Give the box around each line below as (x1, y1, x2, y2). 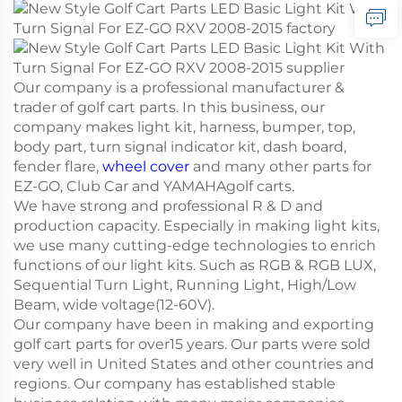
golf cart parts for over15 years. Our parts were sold (13, 335, 371, 353)
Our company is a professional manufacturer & (13, 78, 345, 96)
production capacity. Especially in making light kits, (13, 216, 380, 234)
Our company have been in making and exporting (13, 315, 374, 333)
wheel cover (102, 157, 189, 175)
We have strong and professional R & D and (13, 197, 323, 214)
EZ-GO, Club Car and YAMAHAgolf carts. (13, 177, 294, 195)
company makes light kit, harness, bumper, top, (13, 118, 355, 135)
